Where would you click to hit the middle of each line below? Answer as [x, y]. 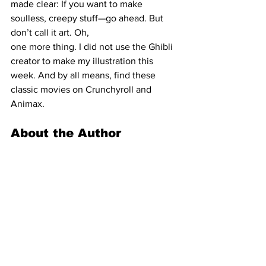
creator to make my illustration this [83, 61]
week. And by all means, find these [84, 75]
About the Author [66, 133]
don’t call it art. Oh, [50, 33]
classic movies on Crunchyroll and [82, 90]
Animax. [28, 104]
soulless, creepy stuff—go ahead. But [88, 18]
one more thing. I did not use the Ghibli [93, 47]
